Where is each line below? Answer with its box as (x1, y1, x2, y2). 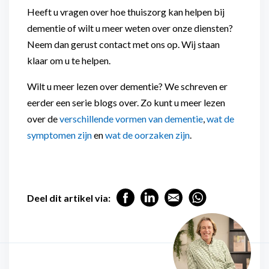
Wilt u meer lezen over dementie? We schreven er (27, 80, 228, 92)
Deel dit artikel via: (27, 192, 110, 204)
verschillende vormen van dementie (59, 113, 203, 124)
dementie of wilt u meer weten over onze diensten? (27, 22, 233, 34)
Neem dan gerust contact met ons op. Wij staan (27, 38, 220, 50)
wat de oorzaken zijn (105, 129, 190, 141)
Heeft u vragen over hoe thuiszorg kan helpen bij (27, 6, 225, 17)
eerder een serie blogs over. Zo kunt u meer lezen (27, 97, 225, 108)
